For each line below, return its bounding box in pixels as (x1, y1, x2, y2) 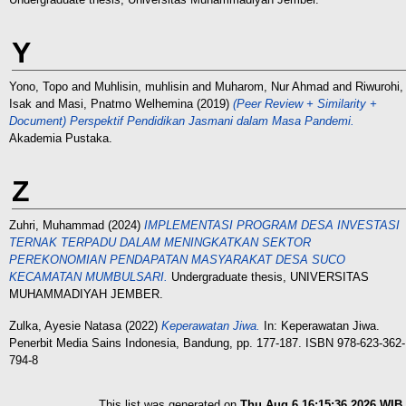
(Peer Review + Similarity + (233, 97, 377, 111)
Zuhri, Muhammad (9, 218, 104, 232)
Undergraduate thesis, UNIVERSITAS (168, 270, 369, 284)
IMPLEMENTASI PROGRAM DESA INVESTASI (144, 218, 400, 232)
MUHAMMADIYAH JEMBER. (9, 287, 163, 301)
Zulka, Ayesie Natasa (9, 319, 121, 333)
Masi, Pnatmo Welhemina (58, 97, 193, 111)
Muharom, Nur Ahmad (215, 80, 329, 93)
